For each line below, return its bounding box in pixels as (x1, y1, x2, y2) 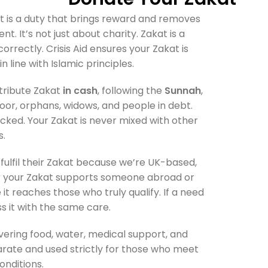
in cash (62, 84, 98, 98)
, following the (97, 84, 165, 98)
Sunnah (164, 84, 201, 98)
